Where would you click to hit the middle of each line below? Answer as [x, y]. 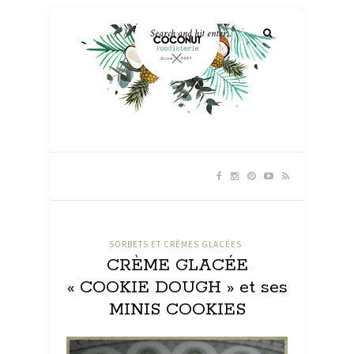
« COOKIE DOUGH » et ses [177, 288]
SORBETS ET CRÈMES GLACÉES [175, 245]
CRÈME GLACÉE [177, 266]
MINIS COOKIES [177, 310]
